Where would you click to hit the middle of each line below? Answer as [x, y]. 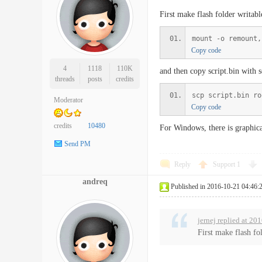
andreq [95, 182]
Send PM [77, 144]
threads [65, 79]
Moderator [68, 100]
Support [225, 164]
